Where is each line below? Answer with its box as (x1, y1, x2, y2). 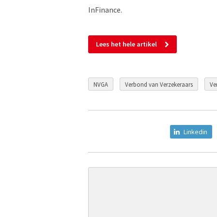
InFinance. (88, 5, 122, 15)
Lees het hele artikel (96, 39, 157, 48)
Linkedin (184, 127, 207, 137)
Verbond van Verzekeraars (125, 80, 193, 88)
